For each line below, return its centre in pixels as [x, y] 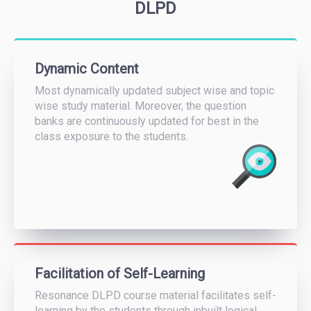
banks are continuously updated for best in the [147, 121]
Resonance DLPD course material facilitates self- [155, 295]
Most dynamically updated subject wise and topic [154, 90]
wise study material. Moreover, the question [141, 106]
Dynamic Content [87, 68]
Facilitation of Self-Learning [120, 273]
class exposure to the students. [111, 136]
